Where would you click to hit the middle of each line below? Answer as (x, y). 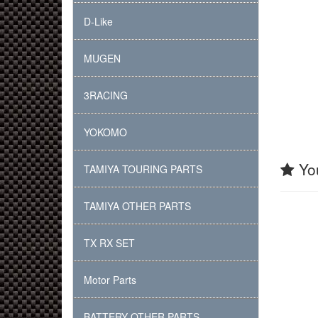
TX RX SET (109, 243)
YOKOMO (105, 132)
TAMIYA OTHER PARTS (137, 206)
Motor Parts (110, 280)
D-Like (98, 21)
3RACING (106, 95)
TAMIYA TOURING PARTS (143, 169)
